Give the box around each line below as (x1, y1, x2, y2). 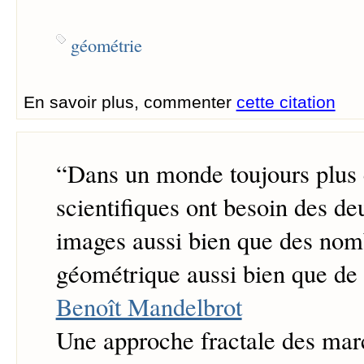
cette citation (236, 92, 336, 111)
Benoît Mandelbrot (55, 290, 242, 324)
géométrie (70, 32, 142, 57)
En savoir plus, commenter (23, 92, 236, 111)
